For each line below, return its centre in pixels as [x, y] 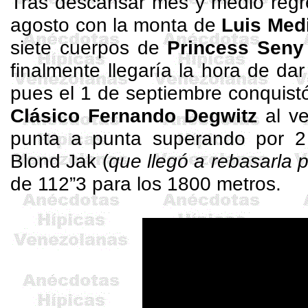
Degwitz [221, 115]
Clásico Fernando [98, 115]
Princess [208, 47]
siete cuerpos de [89, 47]
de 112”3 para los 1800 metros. [146, 184]
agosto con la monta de [116, 25]
